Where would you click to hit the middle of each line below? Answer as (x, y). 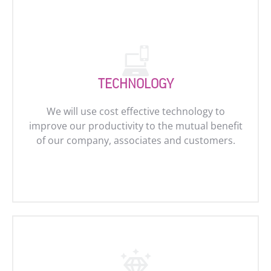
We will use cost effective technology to (135, 111)
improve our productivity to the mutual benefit (135, 126)
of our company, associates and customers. (135, 140)
